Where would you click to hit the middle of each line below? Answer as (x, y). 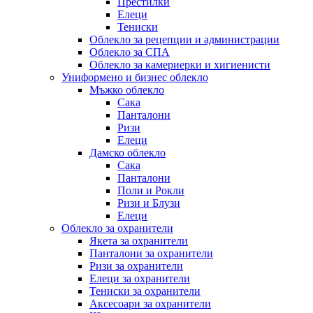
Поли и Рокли (151, 190)
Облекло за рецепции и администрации (184, 39)
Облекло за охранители (117, 228)
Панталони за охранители (151, 253)
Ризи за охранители (136, 265)
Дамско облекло (128, 152)
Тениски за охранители (145, 291)
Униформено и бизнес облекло (135, 77)
